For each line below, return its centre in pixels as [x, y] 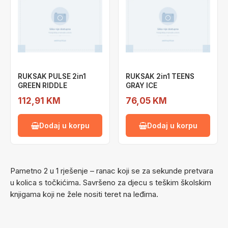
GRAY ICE [141, 85]
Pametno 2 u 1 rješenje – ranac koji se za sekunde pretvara [112, 171]
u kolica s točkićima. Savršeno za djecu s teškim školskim [111, 182]
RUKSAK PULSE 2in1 [52, 76]
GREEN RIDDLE [42, 85]
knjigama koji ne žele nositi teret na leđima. [84, 194]
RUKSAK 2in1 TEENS [160, 76]
